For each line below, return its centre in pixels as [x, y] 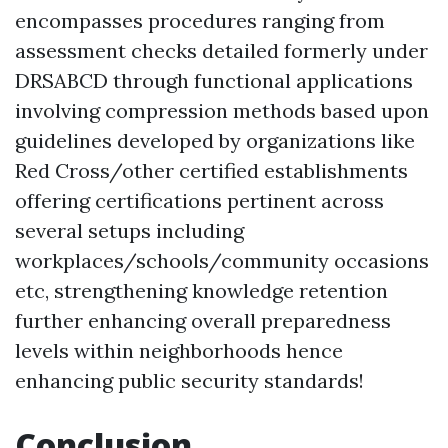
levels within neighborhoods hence [179, 351]
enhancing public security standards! [189, 381]
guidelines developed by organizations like [215, 141]
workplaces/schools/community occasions [222, 261]
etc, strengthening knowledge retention [201, 291]
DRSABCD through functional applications [214, 81]
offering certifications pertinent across [199, 201]
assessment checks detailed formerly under [221, 51]
